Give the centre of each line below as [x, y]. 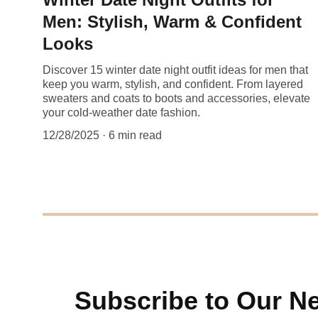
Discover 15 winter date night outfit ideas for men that [175, 70]
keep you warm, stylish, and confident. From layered [173, 84]
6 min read [135, 135]
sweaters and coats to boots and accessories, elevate [176, 98]
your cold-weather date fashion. [121, 112]
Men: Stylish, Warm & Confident [172, 21]
